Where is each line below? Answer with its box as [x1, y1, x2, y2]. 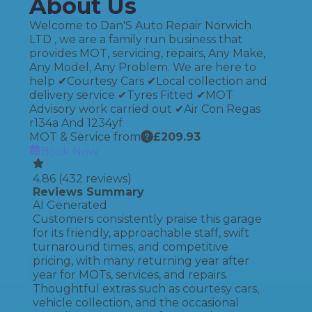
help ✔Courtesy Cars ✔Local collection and [29, 75, 267, 88]
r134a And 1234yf [29, 116, 123, 130]
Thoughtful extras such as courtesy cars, [33, 282, 259, 295]
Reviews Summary [33, 185, 144, 198]
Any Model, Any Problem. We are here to [29, 61, 256, 74]
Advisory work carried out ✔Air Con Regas [29, 102, 260, 116]
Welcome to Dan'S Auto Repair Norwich [29, 19, 251, 32]
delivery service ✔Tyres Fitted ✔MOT [29, 88, 233, 102]
